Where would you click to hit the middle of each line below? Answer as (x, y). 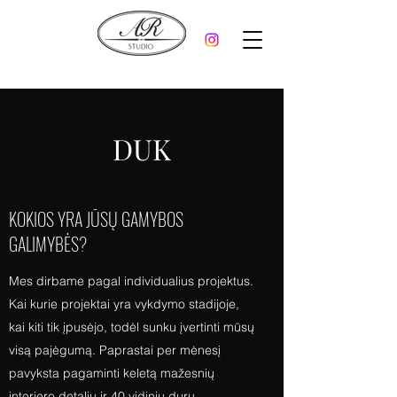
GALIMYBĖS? (48, 244)
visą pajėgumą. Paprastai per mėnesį (115, 350)
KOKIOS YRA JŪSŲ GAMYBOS (96, 219)
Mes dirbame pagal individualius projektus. (131, 281)
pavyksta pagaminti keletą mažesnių (112, 373)
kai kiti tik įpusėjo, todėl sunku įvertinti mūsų (132, 327)
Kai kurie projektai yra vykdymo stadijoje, (124, 304)
